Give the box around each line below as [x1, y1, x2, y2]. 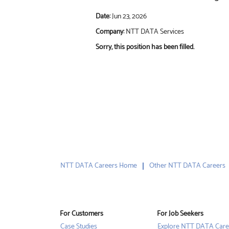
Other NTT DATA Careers [149, 160, 225, 172]
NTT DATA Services [126, 26, 184, 38]
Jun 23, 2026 [112, 11, 147, 22]
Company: [96, 26, 126, 38]
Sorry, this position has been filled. [96, 41, 194, 53]
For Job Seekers [157, 208, 203, 220]
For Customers [60, 208, 103, 220]
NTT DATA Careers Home [60, 160, 137, 172]
